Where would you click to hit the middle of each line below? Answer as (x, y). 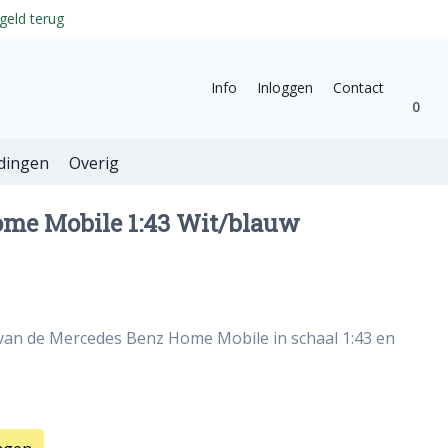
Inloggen (285, 87)
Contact (358, 87)
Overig (94, 163)
